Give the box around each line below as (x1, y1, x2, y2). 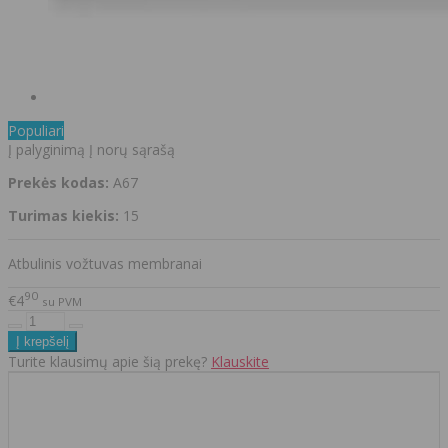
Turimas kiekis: (8, 206, 119, 226)
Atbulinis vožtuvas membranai (8, 254, 202, 274)
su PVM (42, 293, 82, 309)
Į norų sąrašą (89, 140, 175, 160)
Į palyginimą (8, 140, 85, 160)
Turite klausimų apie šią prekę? (8, 351, 211, 371)
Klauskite (211, 351, 269, 371)
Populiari (8, 121, 64, 141)
